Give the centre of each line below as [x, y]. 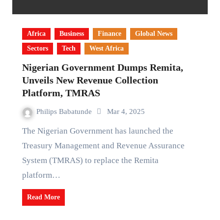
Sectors [37, 48]
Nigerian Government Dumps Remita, [102, 67]
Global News [153, 34]
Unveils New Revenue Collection [90, 80]
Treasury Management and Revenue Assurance [103, 146]
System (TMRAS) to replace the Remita [90, 160]
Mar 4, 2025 [126, 111]
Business [71, 34]
